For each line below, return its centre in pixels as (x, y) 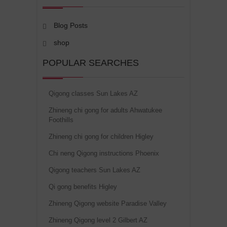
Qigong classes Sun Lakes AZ (93, 94)
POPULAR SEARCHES (91, 63)
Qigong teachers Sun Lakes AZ (94, 170)
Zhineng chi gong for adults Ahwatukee (105, 110)
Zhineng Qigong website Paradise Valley (108, 204)
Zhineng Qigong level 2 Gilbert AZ (98, 220)
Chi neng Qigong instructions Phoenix (104, 154)
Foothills (61, 120)
